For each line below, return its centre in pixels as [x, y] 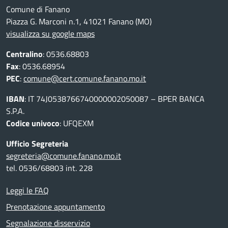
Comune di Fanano [38, 9]
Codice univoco [33, 123]
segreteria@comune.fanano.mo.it [64, 156]
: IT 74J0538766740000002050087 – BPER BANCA [115, 99]
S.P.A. [15, 111]
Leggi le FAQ [27, 190]
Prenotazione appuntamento [55, 207]
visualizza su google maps [50, 34]
